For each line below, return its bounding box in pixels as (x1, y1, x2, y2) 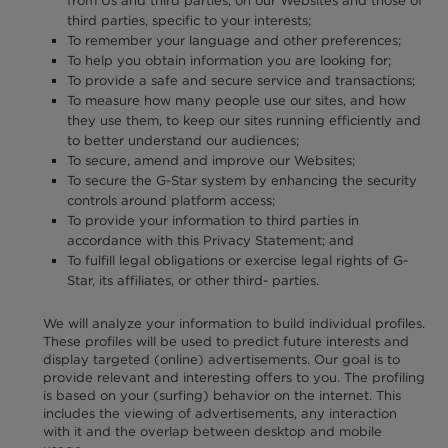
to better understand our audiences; (66, 132, 299, 150)
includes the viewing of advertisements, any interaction (43, 404, 398, 422)
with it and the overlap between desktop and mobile (43, 422, 383, 440)
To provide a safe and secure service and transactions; (66, 72, 415, 90)
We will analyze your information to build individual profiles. (43, 314, 426, 332)
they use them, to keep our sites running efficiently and (66, 112, 421, 130)
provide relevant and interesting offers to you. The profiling (43, 368, 426, 386)
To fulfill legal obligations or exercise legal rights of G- (66, 252, 408, 270)
